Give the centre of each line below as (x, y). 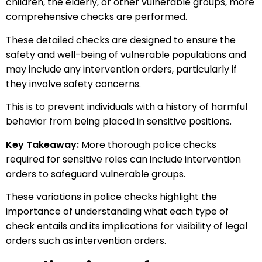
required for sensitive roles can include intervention (123, 159)
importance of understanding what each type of (117, 211)
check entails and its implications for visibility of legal (127, 226)
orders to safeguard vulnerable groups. (96, 174)
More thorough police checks (148, 144)
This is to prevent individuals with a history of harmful (127, 107)
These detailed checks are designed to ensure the (121, 40)
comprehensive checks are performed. (96, 17)
